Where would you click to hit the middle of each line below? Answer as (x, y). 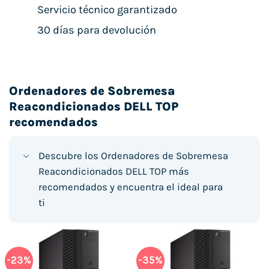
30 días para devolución (96, 30)
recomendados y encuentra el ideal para (130, 187)
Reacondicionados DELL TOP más (113, 171)
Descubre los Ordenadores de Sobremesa (133, 156)
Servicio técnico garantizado (107, 9)
